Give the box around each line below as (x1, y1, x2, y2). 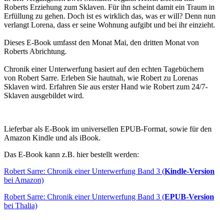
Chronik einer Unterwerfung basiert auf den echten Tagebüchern (4, 65, 204, 74)
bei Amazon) (4, 176, 44, 185)
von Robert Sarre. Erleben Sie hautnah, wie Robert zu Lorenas (4, 74, 198, 82)
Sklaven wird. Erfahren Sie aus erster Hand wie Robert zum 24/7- (4, 82, 208, 91)
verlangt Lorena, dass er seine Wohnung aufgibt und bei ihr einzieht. (4, 21, 215, 29)
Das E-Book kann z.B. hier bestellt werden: (4, 150, 139, 159)
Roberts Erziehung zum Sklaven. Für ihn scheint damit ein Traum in (4, 3, 215, 12)
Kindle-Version (165, 167, 215, 176)
